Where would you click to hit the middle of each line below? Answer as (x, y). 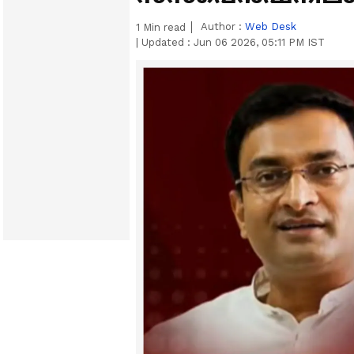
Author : (223, 26)
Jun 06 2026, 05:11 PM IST (259, 42)
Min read (163, 27)
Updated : (166, 42)
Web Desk (271, 26)
